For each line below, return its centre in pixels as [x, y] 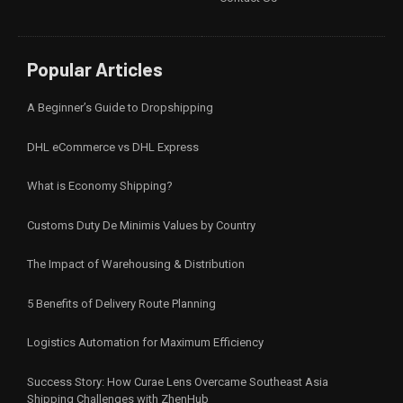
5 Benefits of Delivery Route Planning [121, 303]
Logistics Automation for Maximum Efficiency [145, 343]
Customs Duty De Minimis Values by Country [141, 225]
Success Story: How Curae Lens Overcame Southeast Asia [178, 381]
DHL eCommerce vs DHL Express [113, 147]
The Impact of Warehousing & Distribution [136, 264]
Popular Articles [95, 69]
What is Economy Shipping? [100, 186]
